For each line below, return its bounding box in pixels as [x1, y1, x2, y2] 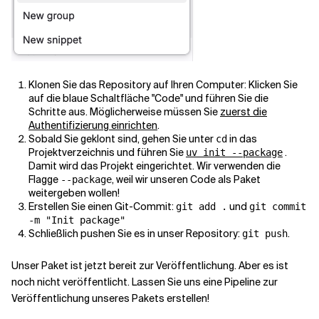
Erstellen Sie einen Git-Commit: [28, 200, 176, 213]
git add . [176, 201, 227, 212]
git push [242, 228, 288, 239]
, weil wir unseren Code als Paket [112, 173, 261, 186]
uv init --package [186, 147, 283, 158]
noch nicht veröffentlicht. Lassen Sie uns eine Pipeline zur [11, 276, 278, 288]
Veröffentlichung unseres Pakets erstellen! [11, 292, 209, 305]
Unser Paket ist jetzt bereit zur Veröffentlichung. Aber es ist [11, 259, 288, 272]
